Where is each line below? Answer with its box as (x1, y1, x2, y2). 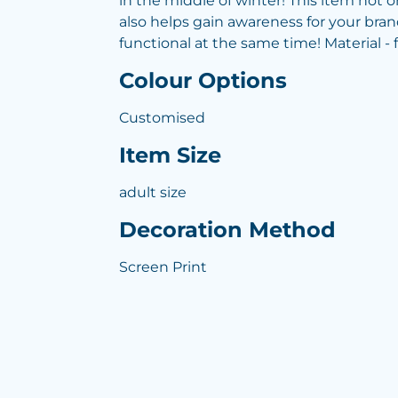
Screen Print (119, 259, 207, 275)
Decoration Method (119, 217, 336, 243)
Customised (119, 109, 205, 126)
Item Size (119, 142, 221, 168)
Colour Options (119, 68, 287, 93)
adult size (119, 184, 187, 201)
